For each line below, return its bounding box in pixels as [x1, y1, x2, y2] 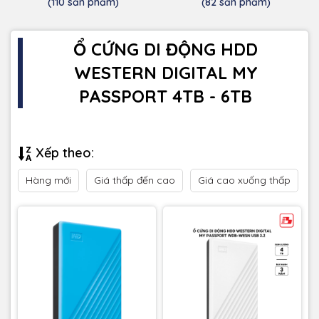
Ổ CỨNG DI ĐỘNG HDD [73, 38, 258, 60]
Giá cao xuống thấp [198, 173, 291, 187]
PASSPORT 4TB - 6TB [79, 85, 252, 107]
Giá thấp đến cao [94, 173, 175, 187]
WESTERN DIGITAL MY [73, 61, 258, 83]
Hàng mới [26, 173, 71, 187]
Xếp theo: [32, 144, 94, 161]
